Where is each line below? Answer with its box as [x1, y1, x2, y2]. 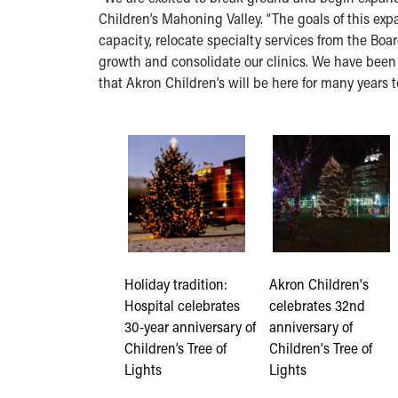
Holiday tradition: [124, 274, 227, 293]
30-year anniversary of [124, 316, 256, 336]
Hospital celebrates [124, 295, 240, 314]
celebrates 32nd [268, 295, 365, 314]
